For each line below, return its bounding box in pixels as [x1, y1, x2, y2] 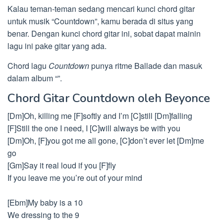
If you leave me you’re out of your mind [7, 172, 142, 183]
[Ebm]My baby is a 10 [7, 197, 83, 208]
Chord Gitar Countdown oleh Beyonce [7, 90, 210, 106]
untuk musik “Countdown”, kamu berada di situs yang [7, 15, 193, 27]
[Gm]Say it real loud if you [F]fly [7, 160, 116, 171]
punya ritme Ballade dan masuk [89, 60, 202, 71]
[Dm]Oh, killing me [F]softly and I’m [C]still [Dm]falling [7, 110, 192, 121]
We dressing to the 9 [7, 209, 79, 221]
